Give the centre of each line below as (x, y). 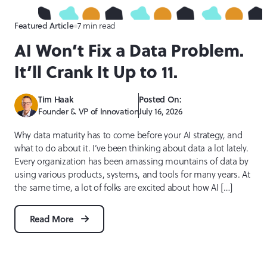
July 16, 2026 (161, 112)
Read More (53, 219)
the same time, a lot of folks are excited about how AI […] (124, 188)
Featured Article (44, 26)
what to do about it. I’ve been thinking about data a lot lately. (131, 148)
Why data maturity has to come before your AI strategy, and (128, 135)
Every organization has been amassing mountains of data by (131, 162)
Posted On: (160, 100)
